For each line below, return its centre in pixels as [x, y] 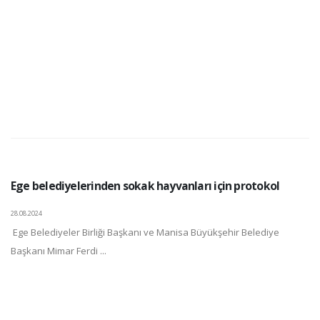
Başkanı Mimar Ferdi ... [59, 251]
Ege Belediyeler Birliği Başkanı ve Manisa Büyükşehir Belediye [145, 232]
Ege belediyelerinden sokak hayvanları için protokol [145, 186]
